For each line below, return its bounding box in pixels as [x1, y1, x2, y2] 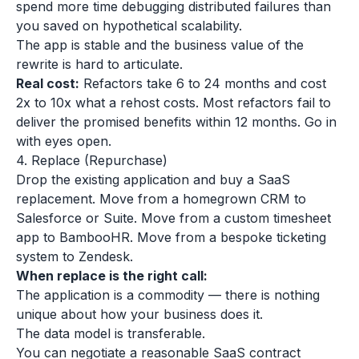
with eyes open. [16, 133, 111, 149]
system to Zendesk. [16, 248, 133, 264]
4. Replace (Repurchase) [16, 152, 167, 168]
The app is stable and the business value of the [16, 37, 304, 53]
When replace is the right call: [16, 268, 208, 284]
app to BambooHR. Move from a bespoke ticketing [16, 229, 326, 245]
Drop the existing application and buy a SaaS [16, 171, 290, 188]
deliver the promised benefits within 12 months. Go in [16, 114, 337, 130]
